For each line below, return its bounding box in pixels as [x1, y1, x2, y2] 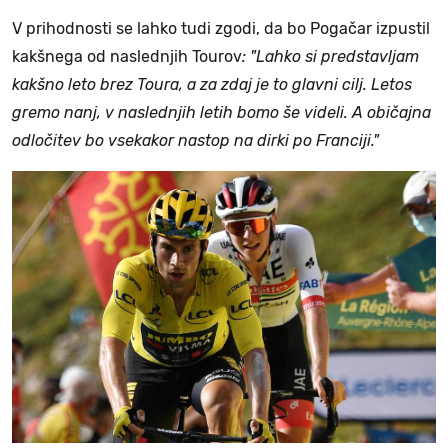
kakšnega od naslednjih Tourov [12, 47, 242, 67]
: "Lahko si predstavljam [242, 47, 419, 67]
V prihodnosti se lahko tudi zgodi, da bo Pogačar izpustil [12, 19, 430, 39]
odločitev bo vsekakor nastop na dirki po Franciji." [12, 131, 379, 151]
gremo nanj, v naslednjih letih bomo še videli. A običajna [12, 103, 431, 123]
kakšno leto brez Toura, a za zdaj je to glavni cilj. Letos [12, 75, 412, 95]
